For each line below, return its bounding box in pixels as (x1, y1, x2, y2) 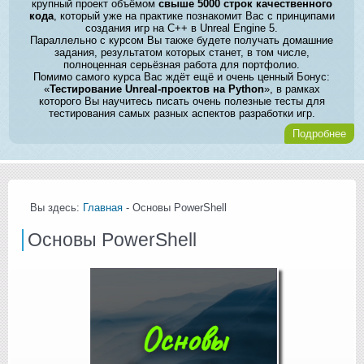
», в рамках (263, 82, 320, 95)
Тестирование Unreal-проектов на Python (49, 82, 264, 95)
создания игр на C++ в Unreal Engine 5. (85, 21, 279, 34)
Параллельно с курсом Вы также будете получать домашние (30, 33, 334, 46)
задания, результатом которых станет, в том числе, (54, 45, 310, 58)
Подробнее (292, 127, 347, 140)
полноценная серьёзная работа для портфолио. (63, 58, 301, 71)
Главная (83, 201, 123, 214)
